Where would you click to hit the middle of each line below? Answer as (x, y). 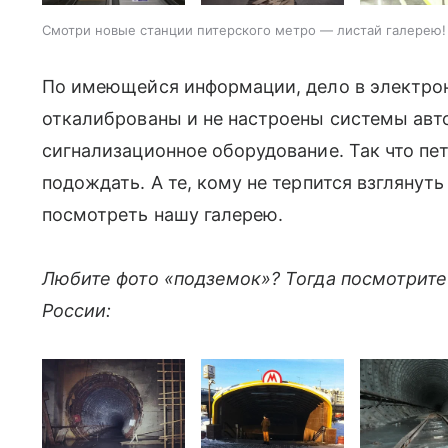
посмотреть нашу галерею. (163, 215)
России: (77, 311)
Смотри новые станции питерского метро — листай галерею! (244, 30)
